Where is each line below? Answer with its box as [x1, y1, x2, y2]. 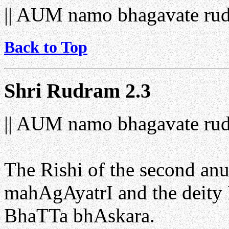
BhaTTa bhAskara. [4, 204, 155, 227]
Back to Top [4, 37, 87, 56]
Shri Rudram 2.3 [4, 79, 151, 102]
